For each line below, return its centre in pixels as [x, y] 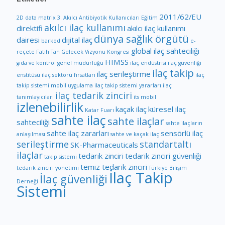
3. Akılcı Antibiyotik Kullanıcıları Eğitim [107, 17]
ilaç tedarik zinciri [94, 95]
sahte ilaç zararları [78, 133]
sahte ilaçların [184, 123]
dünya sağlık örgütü [141, 38]
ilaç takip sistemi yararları [128, 85]
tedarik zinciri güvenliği [163, 155]
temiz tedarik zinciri [114, 166]
